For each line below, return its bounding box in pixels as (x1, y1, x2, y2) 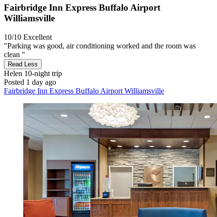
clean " (4, 50, 25, 59)
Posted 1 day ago (4, 78, 56, 87)
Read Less (8, 61, 38, 68)
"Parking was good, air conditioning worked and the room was (4, 42, 196, 50)
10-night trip (22, 69, 62, 78)
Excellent (23, 33, 52, 42)
